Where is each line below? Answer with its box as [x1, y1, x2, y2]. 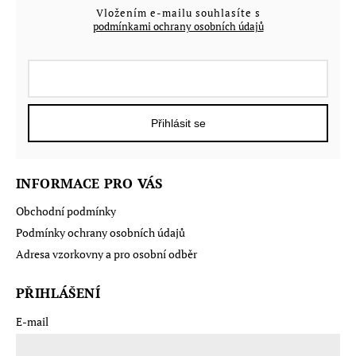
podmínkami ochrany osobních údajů [92, 20, 264, 34]
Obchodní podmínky [16, 203, 116, 219]
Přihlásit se [150, 116, 206, 130]
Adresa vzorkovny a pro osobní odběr [16, 246, 197, 261]
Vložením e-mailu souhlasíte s [95, 6, 261, 21]
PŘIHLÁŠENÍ [16, 284, 100, 302]
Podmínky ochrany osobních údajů [16, 224, 185, 240]
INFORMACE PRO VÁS [16, 174, 163, 192]
